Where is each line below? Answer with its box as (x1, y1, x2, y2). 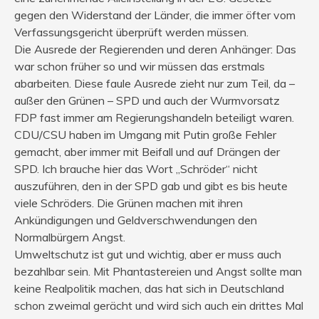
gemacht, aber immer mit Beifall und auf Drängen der (14, 145, 280, 159)
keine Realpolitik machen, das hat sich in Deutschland (14, 281, 284, 296)
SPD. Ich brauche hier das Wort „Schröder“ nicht (14, 162, 258, 177)
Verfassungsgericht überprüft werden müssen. (14, 25, 249, 40)
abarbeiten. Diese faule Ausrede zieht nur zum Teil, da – (14, 76, 295, 91)
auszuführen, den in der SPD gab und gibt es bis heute (14, 179, 288, 194)
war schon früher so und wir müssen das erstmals (14, 59, 265, 74)
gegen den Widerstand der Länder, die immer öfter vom (14, 8, 296, 23)
